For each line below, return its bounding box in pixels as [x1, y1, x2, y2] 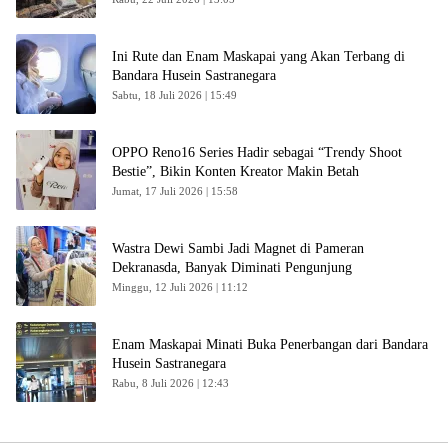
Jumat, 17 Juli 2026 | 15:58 [112, 185, 238, 198]
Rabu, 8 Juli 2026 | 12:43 [112, 377, 229, 390]
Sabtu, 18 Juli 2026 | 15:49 [112, 89, 237, 102]
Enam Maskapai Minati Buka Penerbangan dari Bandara [112, 337, 428, 353]
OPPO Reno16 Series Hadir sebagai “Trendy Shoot [112, 145, 402, 161]
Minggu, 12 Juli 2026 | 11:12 [112, 281, 248, 294]
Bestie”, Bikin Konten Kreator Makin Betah [112, 164, 359, 180]
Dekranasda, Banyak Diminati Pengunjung [112, 260, 352, 276]
